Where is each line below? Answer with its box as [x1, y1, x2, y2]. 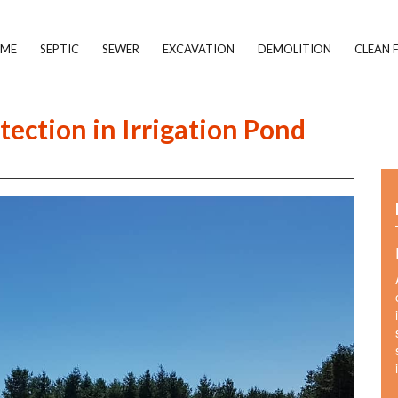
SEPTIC [40, 42, 79, 56]
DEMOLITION [258, 42, 331, 56]
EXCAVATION [163, 42, 235, 56]
